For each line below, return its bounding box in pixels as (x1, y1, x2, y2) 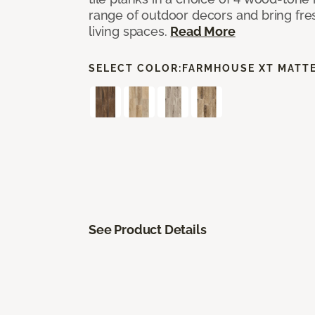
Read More (170, 23, 236, 39)
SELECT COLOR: (89, 62, 182, 74)
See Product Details (89, 221, 207, 237)
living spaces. (89, 23, 171, 39)
